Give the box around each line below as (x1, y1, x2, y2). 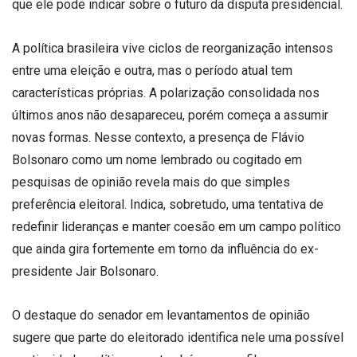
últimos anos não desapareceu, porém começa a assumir (12, 108, 328, 124)
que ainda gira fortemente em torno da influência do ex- (12, 241, 319, 257)
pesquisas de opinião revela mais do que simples (12, 175, 290, 190)
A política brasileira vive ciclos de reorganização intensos (12, 41, 333, 57)
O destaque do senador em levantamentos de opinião (12, 308, 310, 324)
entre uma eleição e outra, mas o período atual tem (12, 63, 292, 79)
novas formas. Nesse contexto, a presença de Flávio (12, 130, 304, 146)
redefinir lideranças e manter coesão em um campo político (12, 219, 341, 235)
